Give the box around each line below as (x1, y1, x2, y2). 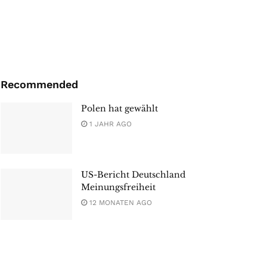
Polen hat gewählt (81, 103, 158, 114)
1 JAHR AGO (87, 120, 132, 129)
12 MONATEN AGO (87, 198, 152, 207)
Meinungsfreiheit (81, 182, 156, 193)
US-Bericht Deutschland (81, 169, 185, 181)
